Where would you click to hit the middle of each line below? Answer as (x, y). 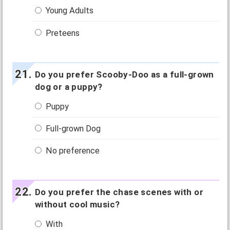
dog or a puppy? (69, 87)
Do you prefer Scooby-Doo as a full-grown (124, 74)
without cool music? (77, 204)
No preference (72, 151)
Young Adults (69, 11)
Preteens (62, 33)
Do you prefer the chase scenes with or (119, 192)
